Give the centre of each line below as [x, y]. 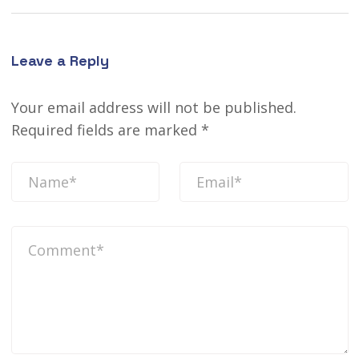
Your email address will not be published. [153, 107]
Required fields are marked [106, 129]
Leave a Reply [60, 60]
